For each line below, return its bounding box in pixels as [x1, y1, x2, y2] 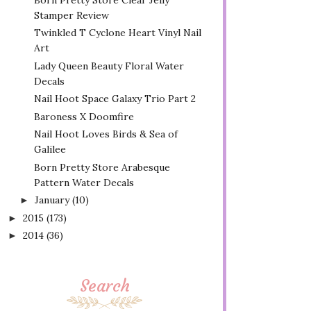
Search [80, 276, 130, 296]
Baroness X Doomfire [33, 110, 134, 123]
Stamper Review [33, 8, 109, 22]
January [34, 194, 69, 206]
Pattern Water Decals [33, 176, 134, 189]
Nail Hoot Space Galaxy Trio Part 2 [33, 92, 196, 105]
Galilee [33, 143, 66, 155]
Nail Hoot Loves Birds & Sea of [33, 128, 178, 140]
